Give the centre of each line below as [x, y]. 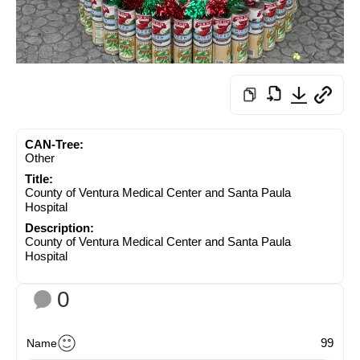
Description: [59, 227]
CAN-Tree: [54, 144]
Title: [39, 178]
